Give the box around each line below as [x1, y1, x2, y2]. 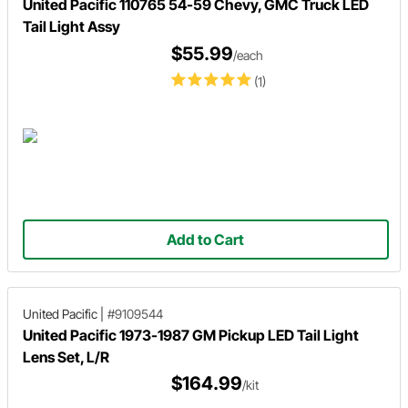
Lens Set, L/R [23, 347, 109, 366]
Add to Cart [167, 229, 245, 249]
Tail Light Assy [23, 16, 120, 36]
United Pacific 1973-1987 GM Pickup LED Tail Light [23, 325, 359, 344]
